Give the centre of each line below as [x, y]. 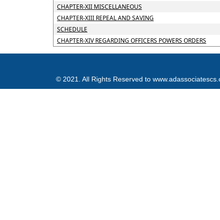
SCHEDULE [72, 29]
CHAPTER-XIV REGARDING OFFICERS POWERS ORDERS [131, 41]
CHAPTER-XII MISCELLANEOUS [99, 7]
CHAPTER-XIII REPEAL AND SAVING [105, 18]
